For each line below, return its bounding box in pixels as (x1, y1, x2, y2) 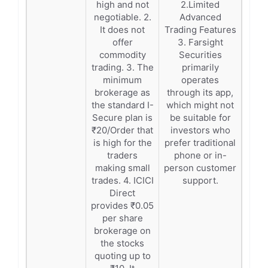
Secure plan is (92, 112, 153, 123)
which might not (166, 99, 234, 111)
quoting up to (94, 250, 151, 261)
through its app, (167, 87, 233, 98)
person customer (164, 162, 236, 173)
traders (107, 150, 138, 161)
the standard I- (91, 99, 154, 111)
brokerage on (94, 225, 151, 236)
